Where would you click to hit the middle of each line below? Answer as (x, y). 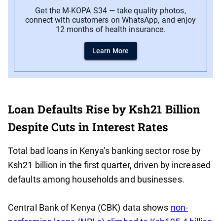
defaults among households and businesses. (96, 180)
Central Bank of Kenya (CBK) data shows (89, 208)
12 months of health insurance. (110, 30)
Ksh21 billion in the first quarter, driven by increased (109, 165)
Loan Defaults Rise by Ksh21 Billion (104, 109)
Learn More (110, 51)
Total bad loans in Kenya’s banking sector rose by (105, 151)
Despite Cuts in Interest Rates (88, 127)
